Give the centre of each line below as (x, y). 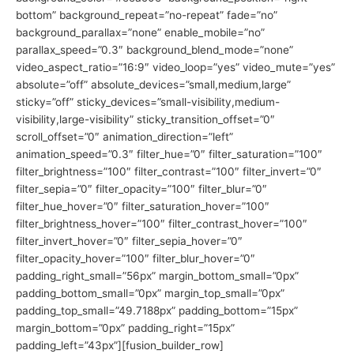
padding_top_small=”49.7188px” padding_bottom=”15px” (157, 310)
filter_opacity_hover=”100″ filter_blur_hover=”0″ (136, 258)
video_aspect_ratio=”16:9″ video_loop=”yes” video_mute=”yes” (175, 67)
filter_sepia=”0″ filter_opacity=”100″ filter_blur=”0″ (141, 188)
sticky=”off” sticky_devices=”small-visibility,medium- (148, 102)
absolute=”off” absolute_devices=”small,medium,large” (153, 84)
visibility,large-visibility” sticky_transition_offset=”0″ (145, 119)
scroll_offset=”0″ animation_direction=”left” (124, 136)
